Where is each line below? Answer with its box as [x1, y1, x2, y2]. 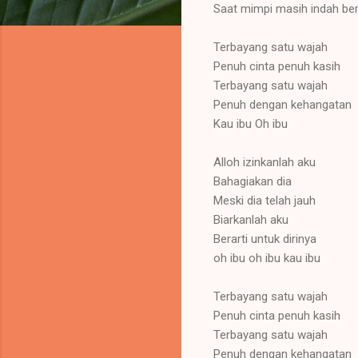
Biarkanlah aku [213, 212, 288, 227]
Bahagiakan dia [213, 173, 292, 189]
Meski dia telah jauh [213, 193, 316, 208]
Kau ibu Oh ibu [213, 116, 288, 131]
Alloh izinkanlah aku [213, 154, 316, 169]
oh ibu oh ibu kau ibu [213, 250, 320, 265]
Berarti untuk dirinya [213, 231, 316, 246]
